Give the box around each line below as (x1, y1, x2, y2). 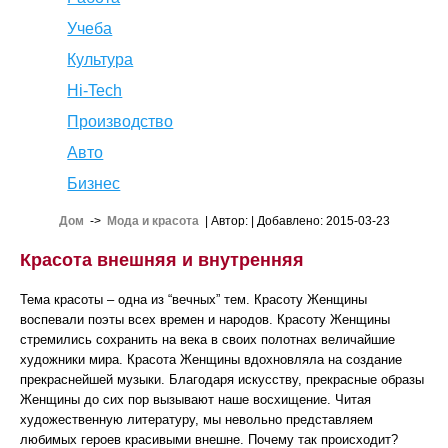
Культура (67, 51, 134, 68)
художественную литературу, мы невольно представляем (20, 412, 373, 427)
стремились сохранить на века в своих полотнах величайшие (20, 332, 395, 347)
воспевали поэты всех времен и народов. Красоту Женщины (20, 312, 390, 327)
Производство (67, 113, 174, 130)
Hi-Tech (67, 82, 123, 99)
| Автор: (198, 214, 251, 228)
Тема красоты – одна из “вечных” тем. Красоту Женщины (20, 292, 367, 307)
